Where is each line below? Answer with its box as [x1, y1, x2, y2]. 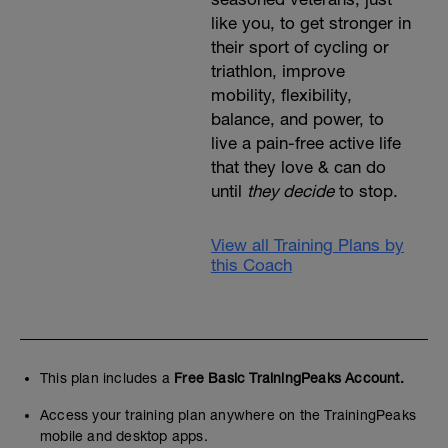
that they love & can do [210, 157, 386, 178]
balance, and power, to [210, 109, 384, 130]
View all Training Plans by [210, 235, 404, 256]
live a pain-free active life [210, 133, 401, 154]
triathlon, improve [210, 61, 345, 82]
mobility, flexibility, [210, 85, 352, 106]
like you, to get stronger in [210, 13, 411, 34]
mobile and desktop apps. [40, 428, 208, 445]
